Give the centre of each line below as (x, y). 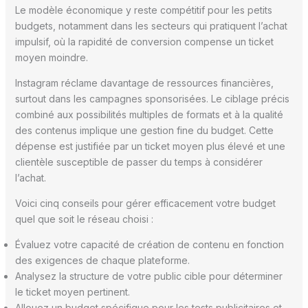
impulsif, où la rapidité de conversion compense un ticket (144, 41)
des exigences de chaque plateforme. (102, 260)
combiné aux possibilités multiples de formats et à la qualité (149, 114)
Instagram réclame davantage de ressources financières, (144, 82)
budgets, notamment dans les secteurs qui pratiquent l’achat (151, 25)
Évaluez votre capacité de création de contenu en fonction (149, 244)
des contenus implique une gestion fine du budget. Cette (144, 130)
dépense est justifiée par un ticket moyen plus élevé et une (150, 146)
